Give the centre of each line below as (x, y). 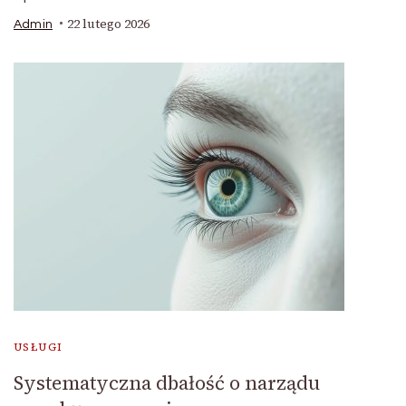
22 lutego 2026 (108, 24)
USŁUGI (39, 347)
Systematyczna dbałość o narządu (167, 382)
